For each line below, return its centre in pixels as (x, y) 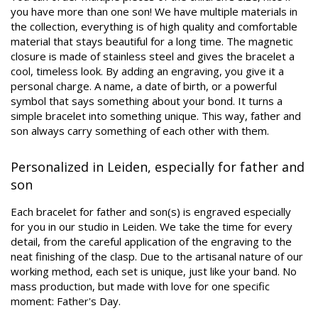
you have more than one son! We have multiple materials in (154, 11)
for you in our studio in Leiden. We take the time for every (152, 226)
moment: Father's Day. (66, 301)
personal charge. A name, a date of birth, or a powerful (144, 86)
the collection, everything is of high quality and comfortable (154, 26)
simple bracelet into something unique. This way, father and (156, 115)
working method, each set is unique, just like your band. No (154, 271)
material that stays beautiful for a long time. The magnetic (152, 41)
